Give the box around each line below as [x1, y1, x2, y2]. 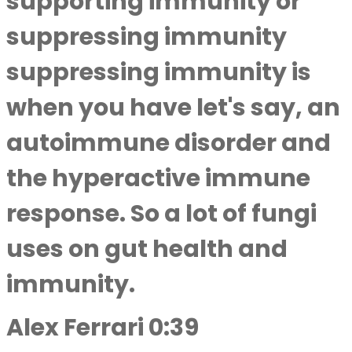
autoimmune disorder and [6, 126, 331, 159]
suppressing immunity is [6, 56, 311, 89]
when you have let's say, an [6, 91, 340, 124]
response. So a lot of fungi [6, 197, 317, 230]
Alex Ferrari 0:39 [6, 311, 199, 344]
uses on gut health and [6, 233, 288, 266]
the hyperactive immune [6, 162, 310, 195]
